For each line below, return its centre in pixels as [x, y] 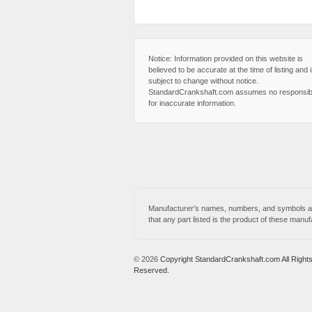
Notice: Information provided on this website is [226, 59]
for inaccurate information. [192, 103]
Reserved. [151, 271]
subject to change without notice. [203, 81]
